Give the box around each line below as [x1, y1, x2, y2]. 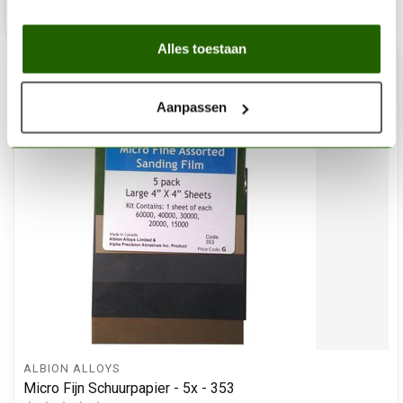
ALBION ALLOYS [23, 361, 120, 375]
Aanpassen [156, 99, 227, 115]
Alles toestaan [157, 40, 246, 56]
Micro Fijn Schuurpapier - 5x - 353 [23, 380, 235, 398]
